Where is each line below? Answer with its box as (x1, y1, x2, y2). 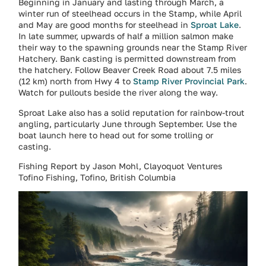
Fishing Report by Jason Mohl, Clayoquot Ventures (18, 161, 223, 172)
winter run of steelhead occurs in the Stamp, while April (18, 8, 242, 19)
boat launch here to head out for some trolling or (18, 129, 214, 140)
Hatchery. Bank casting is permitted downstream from (18, 53, 236, 64)
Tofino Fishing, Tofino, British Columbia (18, 172, 176, 183)
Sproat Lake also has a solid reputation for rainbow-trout (18, 107, 245, 118)
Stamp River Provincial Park (133, 76, 245, 87)
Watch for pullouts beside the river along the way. (18, 87, 218, 98)
